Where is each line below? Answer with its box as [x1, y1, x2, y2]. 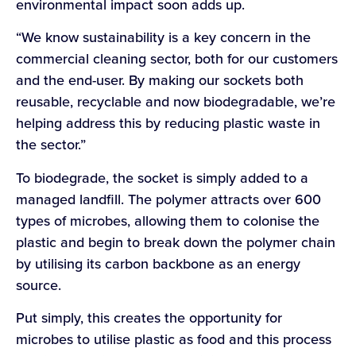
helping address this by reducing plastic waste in [16, 113, 320, 134]
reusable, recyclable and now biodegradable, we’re [16, 91, 335, 113]
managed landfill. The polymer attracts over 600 [16, 188, 321, 210]
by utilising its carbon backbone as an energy [16, 253, 300, 274]
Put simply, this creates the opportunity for [16, 307, 282, 328]
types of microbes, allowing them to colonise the [16, 210, 319, 231]
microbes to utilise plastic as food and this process [16, 328, 331, 350]
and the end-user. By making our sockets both [16, 70, 304, 91]
